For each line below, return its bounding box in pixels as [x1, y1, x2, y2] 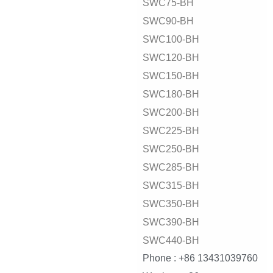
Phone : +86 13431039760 [143, 253, 258, 264]
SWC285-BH [143, 161, 199, 173]
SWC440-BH [143, 235, 199, 246]
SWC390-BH [143, 216, 199, 228]
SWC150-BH [143, 70, 199, 82]
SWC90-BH [143, 15, 194, 27]
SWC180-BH [143, 88, 199, 100]
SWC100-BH [143, 34, 199, 45]
